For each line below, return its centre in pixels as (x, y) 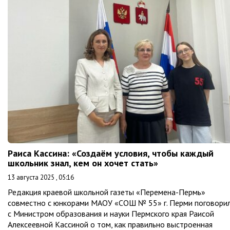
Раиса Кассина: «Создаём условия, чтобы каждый (111, 154)
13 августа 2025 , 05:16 (41, 178)
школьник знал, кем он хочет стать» (83, 163)
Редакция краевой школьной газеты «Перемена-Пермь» (107, 192)
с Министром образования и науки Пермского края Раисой (111, 214)
